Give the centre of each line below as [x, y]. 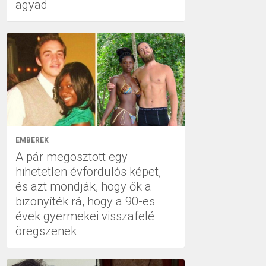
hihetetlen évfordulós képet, [88, 172]
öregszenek [46, 231]
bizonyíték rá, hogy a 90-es [85, 201]
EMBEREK [32, 140]
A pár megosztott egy [72, 157]
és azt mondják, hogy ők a [83, 186]
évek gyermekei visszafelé [85, 216]
